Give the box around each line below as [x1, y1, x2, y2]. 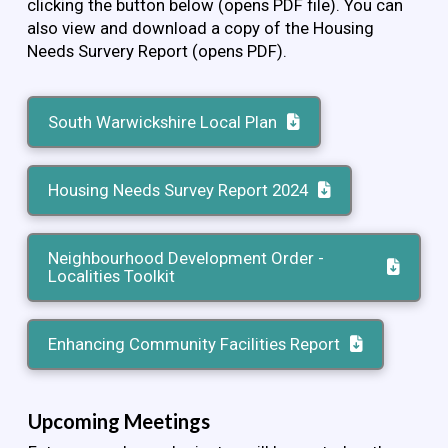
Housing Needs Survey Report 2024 [48, 180, 309, 201]
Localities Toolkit [48, 266, 176, 287]
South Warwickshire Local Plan [48, 112, 278, 133]
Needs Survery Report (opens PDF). [26, 40, 287, 61]
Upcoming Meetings [27, 408, 210, 433]
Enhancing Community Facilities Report [48, 334, 341, 355]
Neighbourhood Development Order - [48, 248, 325, 269]
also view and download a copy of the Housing [26, 17, 374, 38]
